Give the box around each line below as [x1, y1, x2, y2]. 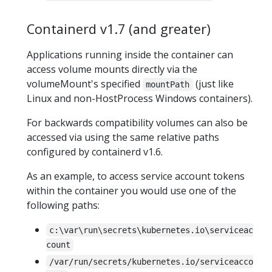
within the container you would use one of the [27, 183, 236, 197]
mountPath [146, 79, 190, 89]
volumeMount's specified [27, 76, 143, 90]
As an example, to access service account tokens [27, 169, 245, 183]
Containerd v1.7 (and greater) [27, 19, 211, 38]
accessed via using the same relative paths [27, 130, 219, 144]
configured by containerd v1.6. [27, 144, 163, 158]
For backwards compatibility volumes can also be [27, 115, 248, 129]
